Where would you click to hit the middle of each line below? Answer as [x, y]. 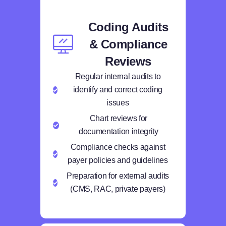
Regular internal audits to [118, 76]
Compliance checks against [118, 147]
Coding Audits [128, 27]
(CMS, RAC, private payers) [118, 189]
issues [118, 103]
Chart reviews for [119, 118]
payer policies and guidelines [118, 160]
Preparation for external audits [118, 176]
